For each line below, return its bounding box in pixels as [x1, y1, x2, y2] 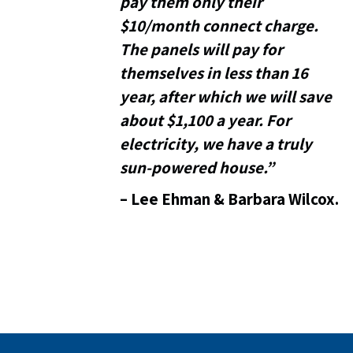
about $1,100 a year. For [120, 110, 291, 132]
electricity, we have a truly [120, 133, 312, 155]
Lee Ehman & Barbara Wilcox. [131, 188, 339, 210]
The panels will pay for [120, 39, 283, 61]
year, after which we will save [120, 86, 332, 108]
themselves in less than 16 [120, 62, 308, 84]
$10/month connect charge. [120, 15, 318, 37]
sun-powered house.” [120, 157, 274, 179]
